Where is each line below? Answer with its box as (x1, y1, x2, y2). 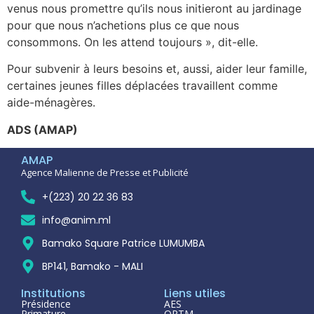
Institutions (21, 285, 86, 301)
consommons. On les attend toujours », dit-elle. (7, 35, 258, 50)
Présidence (21, 296, 71, 310)
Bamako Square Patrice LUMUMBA (42, 235, 205, 250)
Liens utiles (164, 285, 226, 301)
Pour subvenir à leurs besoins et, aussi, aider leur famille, (7, 62, 307, 76)
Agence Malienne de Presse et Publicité (21, 166, 189, 179)
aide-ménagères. (7, 95, 95, 110)
